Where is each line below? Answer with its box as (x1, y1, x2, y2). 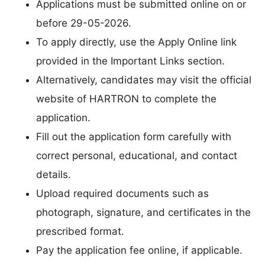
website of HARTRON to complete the (36, 93, 216, 105)
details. (36, 169, 71, 181)
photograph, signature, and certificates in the (36, 206, 251, 219)
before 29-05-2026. (36, 17, 131, 30)
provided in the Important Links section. (36, 55, 225, 67)
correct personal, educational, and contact (36, 150, 237, 162)
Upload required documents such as (36, 188, 209, 200)
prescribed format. (36, 225, 124, 238)
